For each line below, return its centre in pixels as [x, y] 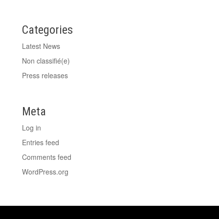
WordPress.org [45, 171]
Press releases [45, 75]
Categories [47, 30]
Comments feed [46, 157]
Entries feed [40, 142]
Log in [31, 127]
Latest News [41, 46]
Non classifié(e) [46, 60]
